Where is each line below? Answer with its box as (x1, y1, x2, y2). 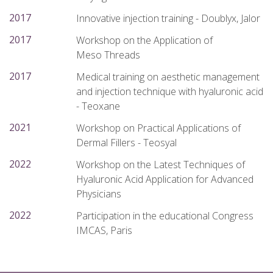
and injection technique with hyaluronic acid (76, 85, 263, 98)
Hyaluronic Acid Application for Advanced (76, 172, 253, 186)
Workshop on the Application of (76, 34, 213, 47)
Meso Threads (76, 48, 140, 62)
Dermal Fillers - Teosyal (76, 136, 179, 149)
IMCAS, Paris (76, 224, 132, 237)
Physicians (76, 187, 121, 200)
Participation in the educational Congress (76, 209, 253, 222)
